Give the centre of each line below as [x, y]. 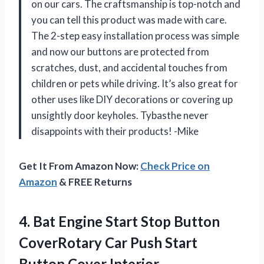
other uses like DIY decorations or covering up [132, 99]
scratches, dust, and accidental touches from [129, 67]
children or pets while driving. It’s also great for [135, 83]
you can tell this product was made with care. [129, 19]
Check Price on [175, 166]
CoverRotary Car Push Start [108, 242]
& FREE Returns [95, 181]
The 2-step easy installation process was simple [135, 35]
